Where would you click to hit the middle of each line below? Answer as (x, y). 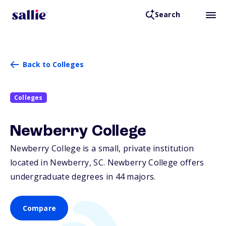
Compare (39, 208)
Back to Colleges (53, 64)
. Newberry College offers (154, 163)
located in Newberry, (52, 163)
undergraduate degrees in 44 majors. (83, 177)
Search (167, 15)
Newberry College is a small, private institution (102, 149)
